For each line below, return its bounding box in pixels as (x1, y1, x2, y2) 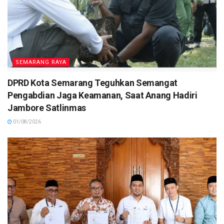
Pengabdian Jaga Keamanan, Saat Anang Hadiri (7, 89, 197, 100)
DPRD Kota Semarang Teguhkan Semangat (7, 77, 178, 88)
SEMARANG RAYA (15, 58, 66, 65)
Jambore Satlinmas (7, 102, 86, 113)
